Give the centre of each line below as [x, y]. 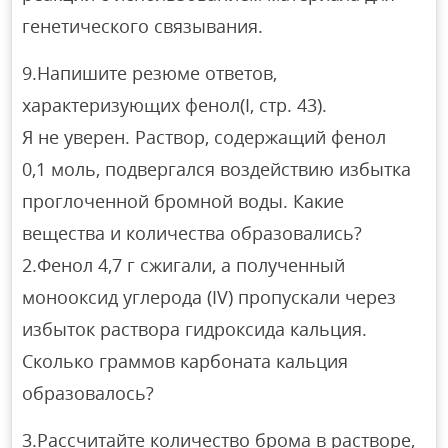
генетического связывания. [145, 25]
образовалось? [88, 392]
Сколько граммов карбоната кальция [185, 360]
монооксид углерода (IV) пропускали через [209, 296]
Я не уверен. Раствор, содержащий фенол [204, 136]
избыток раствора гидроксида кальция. [195, 328]
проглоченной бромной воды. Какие [183, 200]
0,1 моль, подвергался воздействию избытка [217, 168]
